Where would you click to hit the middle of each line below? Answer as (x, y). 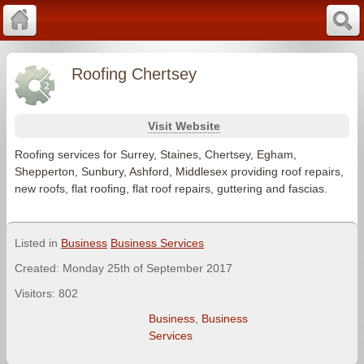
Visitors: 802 (46, 293)
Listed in (38, 243)
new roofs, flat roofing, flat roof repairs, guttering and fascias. (171, 188)
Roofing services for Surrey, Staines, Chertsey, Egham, (156, 154)
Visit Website (184, 126)
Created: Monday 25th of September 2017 (123, 268)
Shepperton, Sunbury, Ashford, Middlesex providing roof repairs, (179, 171)
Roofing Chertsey (134, 74)
